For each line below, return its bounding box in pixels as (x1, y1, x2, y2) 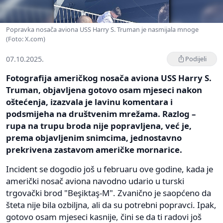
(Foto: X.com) (6, 34, 45, 43)
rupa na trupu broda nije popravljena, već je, (6, 119, 192, 131)
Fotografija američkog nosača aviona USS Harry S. (6, 72, 212, 84)
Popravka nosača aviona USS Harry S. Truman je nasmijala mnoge (6, 24, 199, 34)
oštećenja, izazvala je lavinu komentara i (6, 96, 173, 108)
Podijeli (185, 54, 207, 63)
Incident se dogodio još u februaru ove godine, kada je (6, 163, 213, 175)
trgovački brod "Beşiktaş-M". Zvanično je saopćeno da (6, 187, 211, 199)
